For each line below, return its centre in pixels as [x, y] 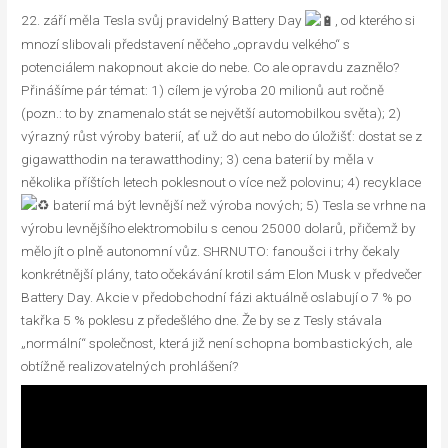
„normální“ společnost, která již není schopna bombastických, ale [217, 343]
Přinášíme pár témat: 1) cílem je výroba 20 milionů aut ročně [203, 89]
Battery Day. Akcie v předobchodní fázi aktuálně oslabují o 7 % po [216, 297]
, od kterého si [375, 19]
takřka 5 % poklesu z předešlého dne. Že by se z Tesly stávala [202, 320]
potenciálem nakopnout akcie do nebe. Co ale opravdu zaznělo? [210, 66]
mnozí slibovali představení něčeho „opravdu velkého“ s [186, 43]
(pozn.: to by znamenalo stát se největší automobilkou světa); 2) [211, 112]
